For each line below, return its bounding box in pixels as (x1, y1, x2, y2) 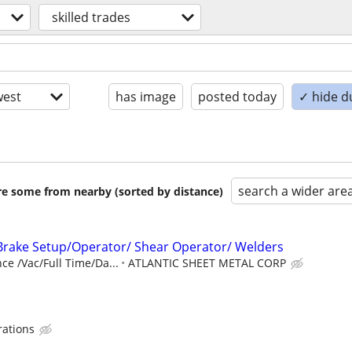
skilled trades (52, 9, 130, 26)
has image (115, 88, 176, 105)
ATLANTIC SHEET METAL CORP (128, 255, 286, 270)
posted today (198, 88, 277, 105)
